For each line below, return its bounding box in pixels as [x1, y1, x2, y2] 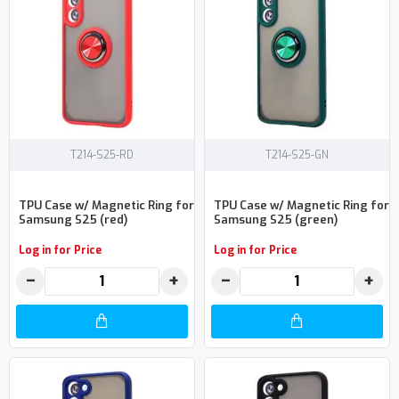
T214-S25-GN [265, 147, 329, 162]
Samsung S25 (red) [19, 212, 127, 228]
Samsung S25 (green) [213, 212, 338, 228]
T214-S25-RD [69, 147, 134, 162]
